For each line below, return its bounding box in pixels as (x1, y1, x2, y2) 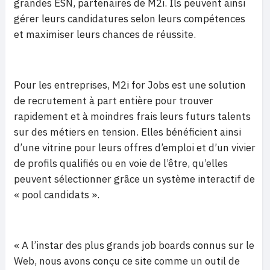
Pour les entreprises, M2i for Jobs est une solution (14, 78, 246, 92)
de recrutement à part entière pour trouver (14, 94, 213, 107)
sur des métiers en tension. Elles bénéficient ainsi (14, 125, 241, 139)
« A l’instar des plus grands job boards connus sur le (14, 239, 254, 252)
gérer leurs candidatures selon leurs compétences (14, 12, 245, 25)
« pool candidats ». (14, 188, 99, 201)
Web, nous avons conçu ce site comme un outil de (14, 254, 240, 268)
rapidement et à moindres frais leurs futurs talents (14, 110, 251, 123)
